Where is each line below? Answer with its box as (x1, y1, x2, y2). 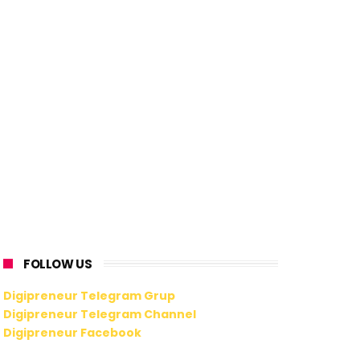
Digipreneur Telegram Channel (3, 305, 196, 322)
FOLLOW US (23, 256, 92, 272)
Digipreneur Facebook (3, 324, 141, 341)
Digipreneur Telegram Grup (3, 287, 175, 304)
